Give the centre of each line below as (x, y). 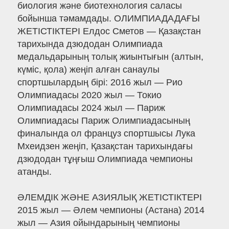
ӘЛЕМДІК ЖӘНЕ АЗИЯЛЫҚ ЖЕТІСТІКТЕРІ (109, 198)
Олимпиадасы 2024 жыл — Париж (91, 108)
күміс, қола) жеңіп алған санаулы (88, 70)
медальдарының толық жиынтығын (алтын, (110, 57)
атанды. (34, 172)
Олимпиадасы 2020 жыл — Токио (89, 95)
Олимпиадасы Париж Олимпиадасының (104, 121)
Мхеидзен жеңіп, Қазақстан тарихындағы (105, 146)
